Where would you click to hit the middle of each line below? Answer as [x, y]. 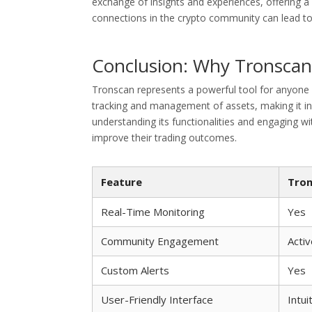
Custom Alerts [135, 270]
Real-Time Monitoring [153, 212]
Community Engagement [160, 241]
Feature [122, 182]
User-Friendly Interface [157, 299]
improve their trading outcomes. [164, 138]
